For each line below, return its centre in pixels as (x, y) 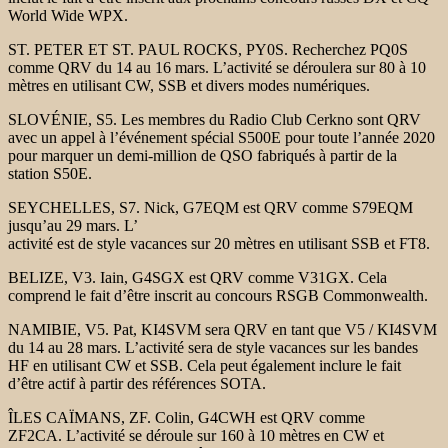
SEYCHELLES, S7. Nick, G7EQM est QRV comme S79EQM (210, 207)
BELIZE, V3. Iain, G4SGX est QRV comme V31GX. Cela (197, 277)
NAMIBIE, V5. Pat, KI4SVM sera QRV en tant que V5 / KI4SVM (222, 329)
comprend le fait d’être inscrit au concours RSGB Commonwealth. (220, 295)
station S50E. (52, 173)
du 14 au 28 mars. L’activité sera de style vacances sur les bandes (213, 347)
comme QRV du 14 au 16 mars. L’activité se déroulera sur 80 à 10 (217, 67)
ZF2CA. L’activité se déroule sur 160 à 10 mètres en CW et (196, 435)
